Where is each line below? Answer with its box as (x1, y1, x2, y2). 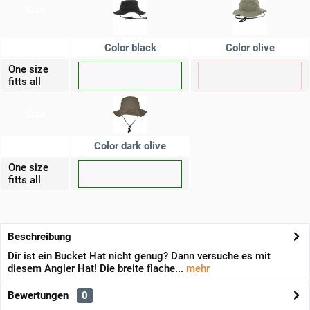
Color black (104, 42, 156, 54)
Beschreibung (8, 230, 71, 243)
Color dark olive (94, 140, 166, 152)
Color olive (225, 42, 275, 54)
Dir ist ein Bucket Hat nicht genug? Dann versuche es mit (8, 250, 271, 262)
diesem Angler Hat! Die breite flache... (8, 262, 183, 275)
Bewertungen (8, 289, 69, 302)
